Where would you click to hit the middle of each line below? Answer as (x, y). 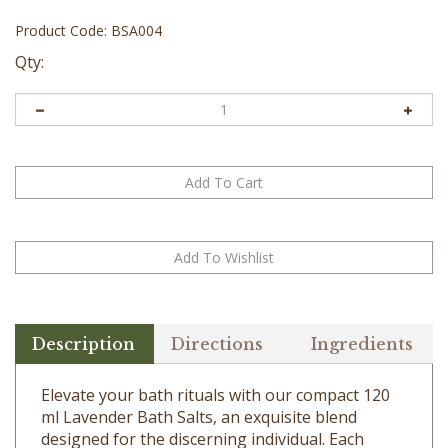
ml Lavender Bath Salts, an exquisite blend (199, 388)
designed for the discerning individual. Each (202, 410)
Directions (217, 315)
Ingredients (361, 315)
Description (83, 315)
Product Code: (61, 31)
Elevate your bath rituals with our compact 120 (215, 366)
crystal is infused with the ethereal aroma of (206, 432)
